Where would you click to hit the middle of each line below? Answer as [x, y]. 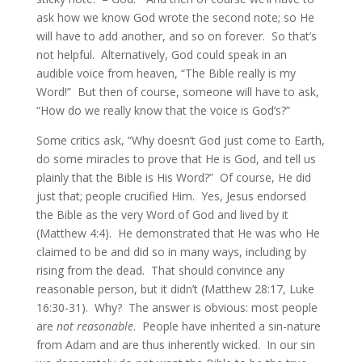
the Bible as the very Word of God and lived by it [162, 215]
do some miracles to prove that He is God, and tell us [176, 159]
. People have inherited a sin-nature [227, 326]
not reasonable [95, 326]
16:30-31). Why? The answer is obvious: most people [177, 307]
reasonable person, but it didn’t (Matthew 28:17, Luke [175, 289]
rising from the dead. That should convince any [160, 270]
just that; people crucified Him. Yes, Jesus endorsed [171, 196]
